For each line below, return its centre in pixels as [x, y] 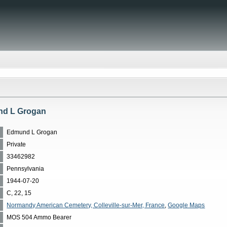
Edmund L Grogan [32, 132]
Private [16, 144]
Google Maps [186, 205]
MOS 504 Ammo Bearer [39, 217]
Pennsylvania [26, 168]
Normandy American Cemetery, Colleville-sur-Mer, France [86, 205]
